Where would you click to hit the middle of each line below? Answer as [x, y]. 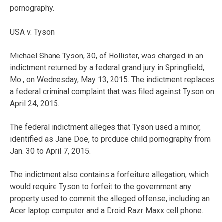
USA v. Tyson [32, 32]
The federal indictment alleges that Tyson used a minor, [105, 127]
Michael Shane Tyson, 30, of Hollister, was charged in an [107, 55]
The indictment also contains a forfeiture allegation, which [109, 174]
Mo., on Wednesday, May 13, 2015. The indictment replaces [112, 79]
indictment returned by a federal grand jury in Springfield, [107, 67]
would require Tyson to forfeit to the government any [101, 186]
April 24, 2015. [35, 103]
